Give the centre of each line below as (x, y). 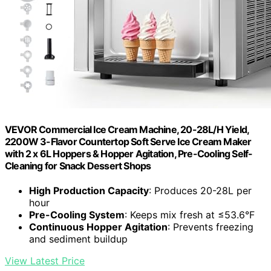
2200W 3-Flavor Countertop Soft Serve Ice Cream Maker (128, 141)
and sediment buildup (78, 239)
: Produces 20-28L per (200, 191)
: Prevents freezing (211, 227)
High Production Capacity (89, 191)
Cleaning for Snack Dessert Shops (78, 165)
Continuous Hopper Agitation (98, 227)
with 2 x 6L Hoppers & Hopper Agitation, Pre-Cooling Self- (129, 153)
